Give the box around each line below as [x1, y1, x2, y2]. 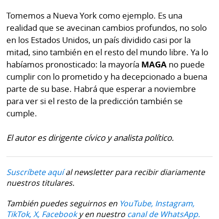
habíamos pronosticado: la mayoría [6, 58, 142, 70]
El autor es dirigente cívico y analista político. [6, 132, 175, 144]
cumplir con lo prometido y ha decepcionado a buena [6, 70, 208, 82]
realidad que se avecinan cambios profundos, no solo [6, 22, 207, 33]
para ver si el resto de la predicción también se [6, 95, 183, 107]
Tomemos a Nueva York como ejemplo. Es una [6, 9, 183, 21]
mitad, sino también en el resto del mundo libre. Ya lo [6, 46, 209, 58]
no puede [167, 58, 205, 70]
